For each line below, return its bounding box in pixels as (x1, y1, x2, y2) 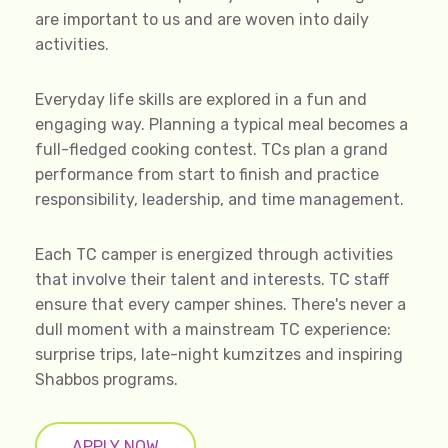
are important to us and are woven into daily (35, 9, 369, 29)
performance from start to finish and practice (35, 164, 379, 184)
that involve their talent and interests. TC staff (35, 269, 389, 289)
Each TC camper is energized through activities (35, 244, 393, 264)
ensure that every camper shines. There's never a (35, 294, 406, 314)
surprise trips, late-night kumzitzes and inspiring (35, 344, 403, 364)
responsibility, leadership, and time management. (35, 189, 404, 209)
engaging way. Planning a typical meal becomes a (35, 114, 408, 134)
